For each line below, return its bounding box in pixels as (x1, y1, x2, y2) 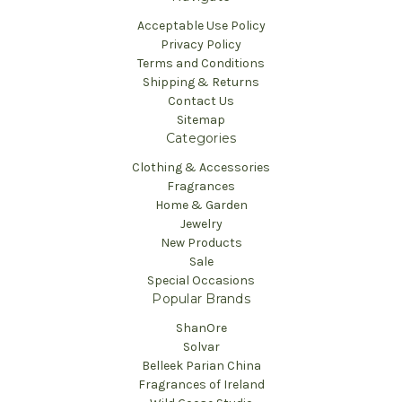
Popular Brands (152, 290, 250, 307)
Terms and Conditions (137, 55, 265, 71)
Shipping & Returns (143, 74, 259, 90)
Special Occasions (147, 272, 255, 288)
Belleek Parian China (141, 357, 261, 373)
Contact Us (168, 92, 234, 109)
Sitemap (177, 111, 225, 127)
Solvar (182, 338, 220, 354)
